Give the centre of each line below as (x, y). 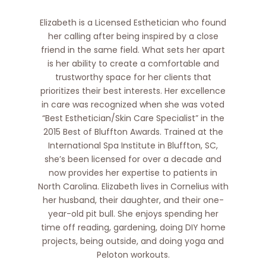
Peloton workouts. (133, 255)
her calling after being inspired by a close (133, 37)
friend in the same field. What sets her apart (133, 50)
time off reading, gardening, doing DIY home (133, 228)
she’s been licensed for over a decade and (133, 159)
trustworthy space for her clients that (133, 77)
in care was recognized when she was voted (133, 105)
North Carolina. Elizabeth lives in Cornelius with (133, 187)
